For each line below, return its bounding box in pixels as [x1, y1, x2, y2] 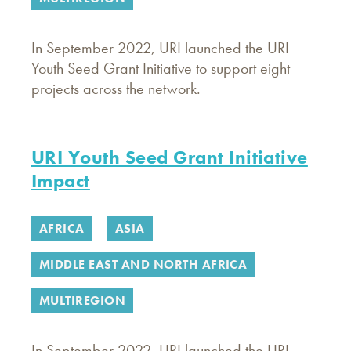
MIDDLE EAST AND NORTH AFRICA [39, 256, 248, 273]
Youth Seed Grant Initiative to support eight [31, 58, 290, 78]
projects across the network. [31, 78, 201, 99]
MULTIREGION [39, 292, 126, 309]
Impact [31, 168, 90, 193]
